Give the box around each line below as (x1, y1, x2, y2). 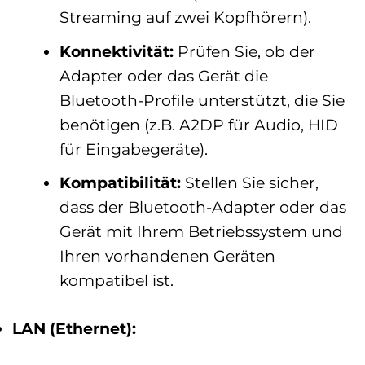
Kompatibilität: (59, 173, 181, 193)
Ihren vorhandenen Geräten (59, 246, 275, 266)
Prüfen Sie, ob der (173, 41, 315, 61)
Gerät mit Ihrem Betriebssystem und (59, 222, 343, 242)
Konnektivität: (59, 41, 174, 61)
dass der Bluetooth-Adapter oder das (59, 197, 346, 218)
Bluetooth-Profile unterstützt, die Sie (59, 90, 345, 110)
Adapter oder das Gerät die (59, 65, 268, 86)
